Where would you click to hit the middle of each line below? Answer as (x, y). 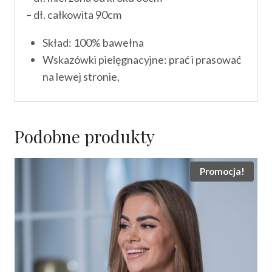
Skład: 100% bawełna (93, 42)
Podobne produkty (85, 136)
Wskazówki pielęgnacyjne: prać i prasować (142, 59)
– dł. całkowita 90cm (74, 14)
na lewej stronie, (81, 76)
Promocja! (222, 172)
